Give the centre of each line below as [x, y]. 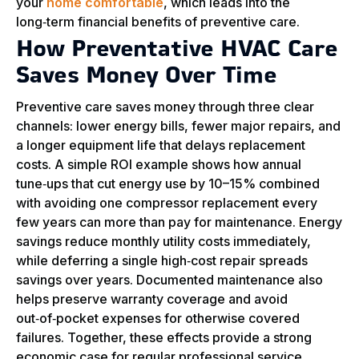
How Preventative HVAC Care [177, 51]
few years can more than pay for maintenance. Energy [179, 222]
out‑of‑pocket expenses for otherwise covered [158, 319]
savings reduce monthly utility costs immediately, [163, 242]
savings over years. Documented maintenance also [169, 280]
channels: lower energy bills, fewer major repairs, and [178, 126]
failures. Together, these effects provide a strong [164, 338]
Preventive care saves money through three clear [165, 107]
